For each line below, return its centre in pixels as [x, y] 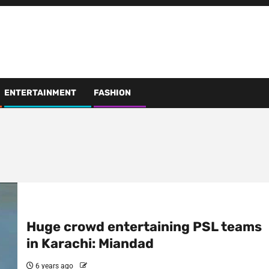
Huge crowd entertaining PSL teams [144, 227]
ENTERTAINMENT [40, 93]
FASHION [112, 93]
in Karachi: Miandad [90, 243]
